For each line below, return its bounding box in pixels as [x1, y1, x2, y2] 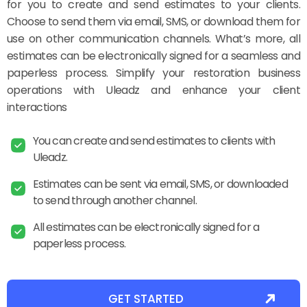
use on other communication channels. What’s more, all [7, 30, 300, 47]
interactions [7, 99, 67, 115]
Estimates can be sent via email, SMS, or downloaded [32, 175, 288, 192]
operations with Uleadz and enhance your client [7, 82, 300, 98]
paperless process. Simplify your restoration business [7, 64, 300, 81]
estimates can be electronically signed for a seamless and [7, 47, 300, 64]
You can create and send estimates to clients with [32, 132, 275, 149]
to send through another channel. [32, 192, 197, 208]
